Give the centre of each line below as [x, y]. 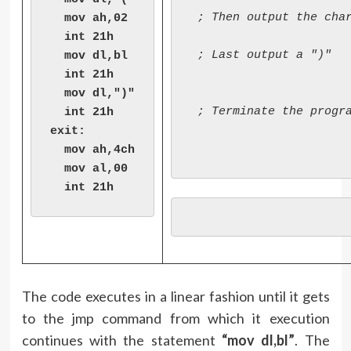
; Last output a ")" [261, 56]
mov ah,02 [89, 19]
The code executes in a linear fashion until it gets [175, 297]
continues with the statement [121, 340]
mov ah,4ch [92, 150]
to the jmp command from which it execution [175, 318]
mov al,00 [89, 169]
